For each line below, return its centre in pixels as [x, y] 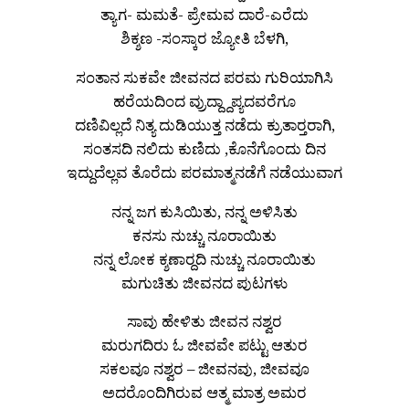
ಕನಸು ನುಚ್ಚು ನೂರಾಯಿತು [204, 235]
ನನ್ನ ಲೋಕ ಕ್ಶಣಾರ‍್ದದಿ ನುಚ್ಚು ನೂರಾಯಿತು [204, 258]
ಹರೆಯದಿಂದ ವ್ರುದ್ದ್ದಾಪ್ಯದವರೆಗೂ [204, 101]
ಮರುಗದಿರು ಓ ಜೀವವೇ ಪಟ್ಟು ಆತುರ [204, 345]
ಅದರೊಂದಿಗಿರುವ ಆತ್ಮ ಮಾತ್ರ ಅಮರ [204, 393]
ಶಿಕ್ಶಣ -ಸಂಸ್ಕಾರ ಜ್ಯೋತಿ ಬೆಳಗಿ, [204, 38]
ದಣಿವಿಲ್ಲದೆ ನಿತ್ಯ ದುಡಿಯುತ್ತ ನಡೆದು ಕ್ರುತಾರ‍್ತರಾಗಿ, [204, 125]
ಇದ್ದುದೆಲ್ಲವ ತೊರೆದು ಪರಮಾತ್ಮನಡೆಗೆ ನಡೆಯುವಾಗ [204, 172]
